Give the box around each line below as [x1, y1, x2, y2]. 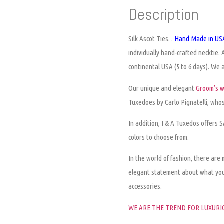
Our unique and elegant [128, 83, 196, 92]
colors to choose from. [128, 133, 189, 142]
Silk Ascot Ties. [128, 34, 171, 43]
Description [128, 4, 199, 25]
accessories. [128, 182, 162, 191]
